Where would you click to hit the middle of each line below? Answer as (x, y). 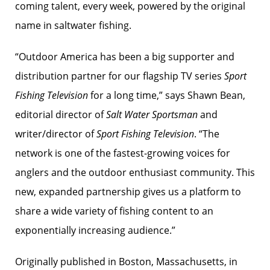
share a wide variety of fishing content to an (114, 211)
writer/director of (56, 134)
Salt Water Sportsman (152, 115)
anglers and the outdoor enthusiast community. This (135, 172)
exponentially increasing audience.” (95, 230)
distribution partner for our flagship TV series (120, 76)
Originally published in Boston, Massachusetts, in (126, 262)
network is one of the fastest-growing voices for (123, 153)
